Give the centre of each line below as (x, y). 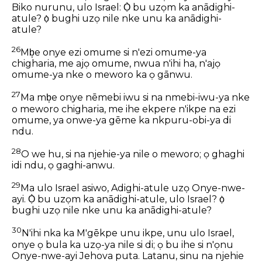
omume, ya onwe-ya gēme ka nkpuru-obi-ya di (121, 120)
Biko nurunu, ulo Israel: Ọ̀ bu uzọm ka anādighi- (123, 8)
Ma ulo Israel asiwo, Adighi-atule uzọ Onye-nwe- (133, 188)
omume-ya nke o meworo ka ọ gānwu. (102, 75)
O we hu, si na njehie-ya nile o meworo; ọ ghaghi (133, 154)
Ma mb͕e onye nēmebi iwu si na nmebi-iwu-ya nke (135, 98)
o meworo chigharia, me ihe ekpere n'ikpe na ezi (124, 109)
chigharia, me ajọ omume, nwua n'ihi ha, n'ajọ (116, 64)
